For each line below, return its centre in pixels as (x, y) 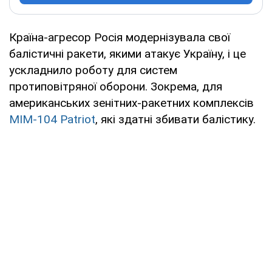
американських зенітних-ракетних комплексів (131, 103)
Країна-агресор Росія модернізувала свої (120, 37)
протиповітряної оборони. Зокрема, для (116, 86)
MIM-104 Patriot (52, 119)
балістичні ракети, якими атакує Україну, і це (127, 53)
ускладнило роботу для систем (93, 70)
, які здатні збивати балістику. (175, 119)
